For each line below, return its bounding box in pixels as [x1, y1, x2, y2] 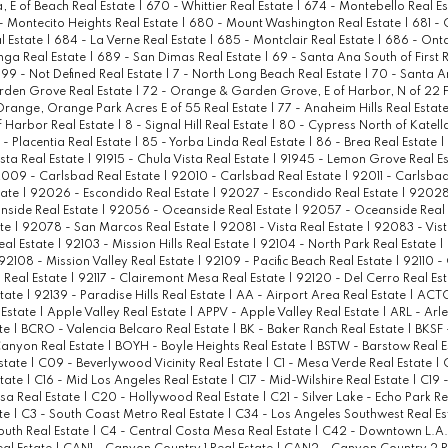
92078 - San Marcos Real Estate [21, 222, 212, 235]
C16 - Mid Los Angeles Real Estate [33, 375, 230, 388]
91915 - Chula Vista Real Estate [94, 154, 272, 167]
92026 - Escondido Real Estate [29, 188, 212, 201]
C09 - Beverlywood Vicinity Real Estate [37, 358, 265, 371]
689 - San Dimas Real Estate [96, 52, 264, 65]
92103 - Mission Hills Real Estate [64, 239, 252, 252]
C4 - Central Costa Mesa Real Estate [99, 426, 314, 439]
